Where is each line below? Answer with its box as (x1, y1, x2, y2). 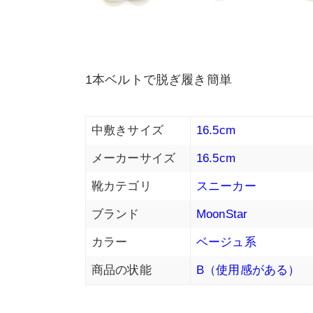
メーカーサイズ (92, 152, 176, 166)
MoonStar (196, 208, 248, 221)
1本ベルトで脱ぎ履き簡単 (85, 73, 232, 87)
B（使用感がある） (196, 263, 300, 277)
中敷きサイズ (92, 124, 163, 138)
